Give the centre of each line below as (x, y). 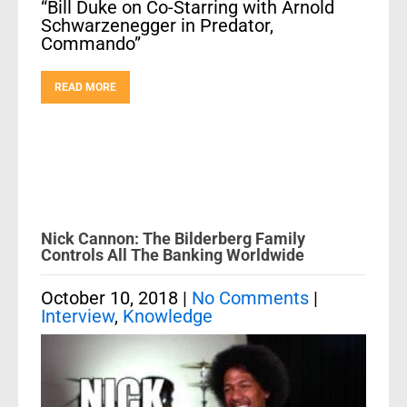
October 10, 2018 (109, 298)
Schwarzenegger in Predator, (157, 25)
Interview (78, 316)
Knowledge (168, 316)
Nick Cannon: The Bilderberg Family (173, 238)
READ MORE (85, 87)
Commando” (91, 43)
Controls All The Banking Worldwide (173, 255)
